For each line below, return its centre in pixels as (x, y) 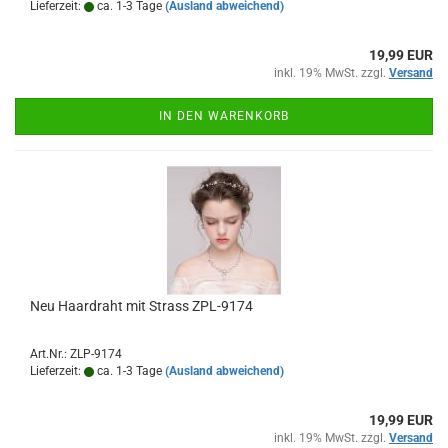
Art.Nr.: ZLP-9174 (76, 354)
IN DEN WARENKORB (224, 116)
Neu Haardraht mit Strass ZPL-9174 (141, 306)
